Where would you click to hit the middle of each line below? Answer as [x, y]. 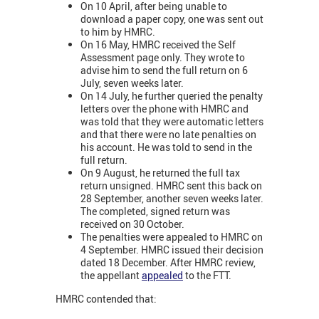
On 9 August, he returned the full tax [160, 172]
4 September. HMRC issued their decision [172, 249]
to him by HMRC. [118, 31]
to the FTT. [207, 275]
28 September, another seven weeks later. [172, 198]
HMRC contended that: [106, 299]
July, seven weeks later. [132, 83]
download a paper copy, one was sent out [172, 19]
